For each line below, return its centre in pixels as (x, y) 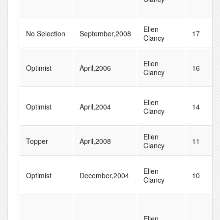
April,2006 (95, 68)
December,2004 (104, 176)
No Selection (45, 34)
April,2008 (95, 141)
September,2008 (105, 34)
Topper (37, 141)
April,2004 (95, 107)
